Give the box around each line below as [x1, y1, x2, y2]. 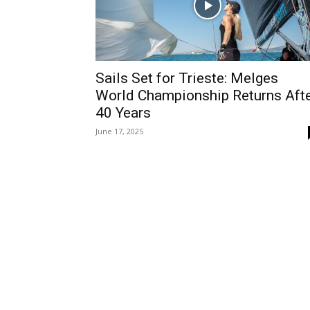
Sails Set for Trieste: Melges [95, 70, 278, 86]
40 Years [95, 104, 151, 121]
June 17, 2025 [95, 126, 143, 136]
